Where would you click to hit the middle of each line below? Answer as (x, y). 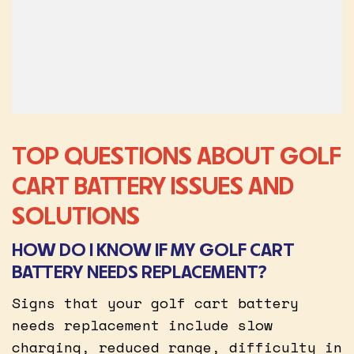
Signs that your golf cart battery (155, 302)
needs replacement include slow (142, 324)
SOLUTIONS (76, 215)
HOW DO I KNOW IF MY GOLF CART (153, 249)
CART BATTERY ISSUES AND (153, 185)
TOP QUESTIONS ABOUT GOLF (177, 155)
